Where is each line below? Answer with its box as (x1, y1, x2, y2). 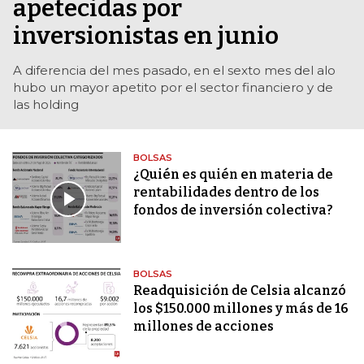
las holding (13, 97, 79, 113)
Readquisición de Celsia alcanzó (133, 283, 347, 299)
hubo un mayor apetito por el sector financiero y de (13, 80, 333, 96)
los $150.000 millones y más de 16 (133, 301, 349, 317)
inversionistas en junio (13, 21, 279, 51)
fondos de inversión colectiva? (133, 202, 334, 219)
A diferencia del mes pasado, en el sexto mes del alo (13, 63, 336, 79)
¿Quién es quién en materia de (133, 167, 334, 183)
